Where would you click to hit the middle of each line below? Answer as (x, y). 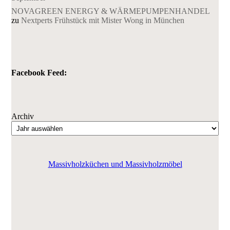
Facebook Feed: (39, 72)
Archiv (23, 117)
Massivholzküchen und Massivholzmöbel (115, 164)
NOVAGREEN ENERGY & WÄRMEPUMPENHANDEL (111, 11)
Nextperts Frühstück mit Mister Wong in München (103, 20)
